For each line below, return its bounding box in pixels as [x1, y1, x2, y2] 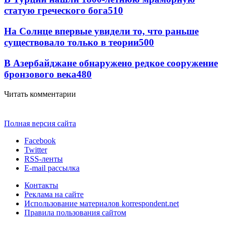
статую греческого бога [4, 5, 108, 16]
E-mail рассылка [24, 163, 80, 172]
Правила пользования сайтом [24, 208, 126, 217]
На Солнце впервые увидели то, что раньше [4, 26, 199, 37]
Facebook [24, 136, 56, 145]
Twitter [24, 145, 47, 154]
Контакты [24, 180, 58, 190]
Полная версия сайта [4, 119, 76, 128]
